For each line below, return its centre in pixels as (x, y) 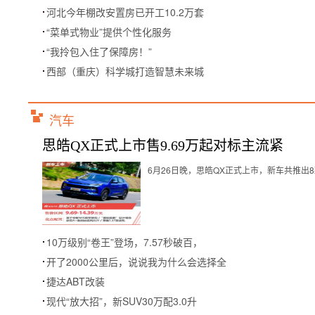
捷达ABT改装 (76, 281)
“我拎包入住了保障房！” (99, 51)
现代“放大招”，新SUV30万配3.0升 (122, 301)
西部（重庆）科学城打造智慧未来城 (125, 71)
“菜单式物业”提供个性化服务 (109, 32)
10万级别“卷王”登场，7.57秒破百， (124, 242)
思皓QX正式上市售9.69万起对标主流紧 (163, 146)
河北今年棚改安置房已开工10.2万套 (125, 12)
